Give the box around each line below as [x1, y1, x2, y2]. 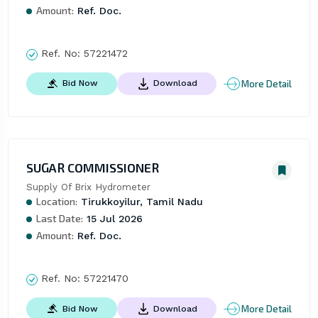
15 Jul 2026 [82, 213, 143, 225]
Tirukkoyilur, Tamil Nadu [77, 196, 203, 208]
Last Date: [35, 212, 83, 225]
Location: [35, 195, 77, 208]
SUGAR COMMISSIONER [26, 160, 159, 176]
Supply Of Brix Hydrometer [26, 182, 150, 193]
